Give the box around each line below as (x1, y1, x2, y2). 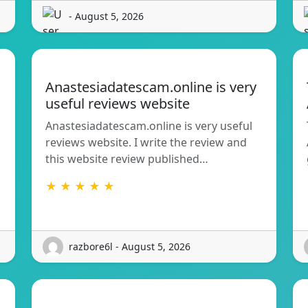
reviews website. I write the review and (45, 134, 247, 150)
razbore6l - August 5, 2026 (69, 240, 190, 254)
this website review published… (45, 151, 208, 166)
